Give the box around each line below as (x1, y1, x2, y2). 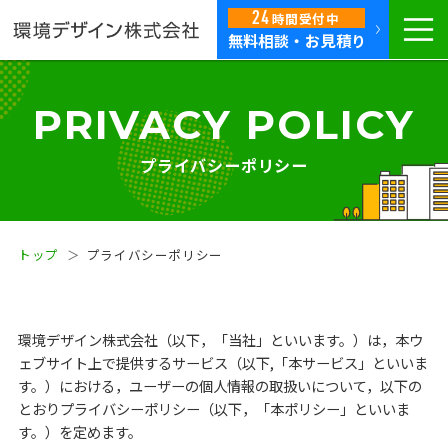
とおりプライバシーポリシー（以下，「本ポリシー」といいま (17, 397, 410, 419)
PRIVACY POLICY (33, 99, 415, 149)
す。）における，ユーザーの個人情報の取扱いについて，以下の (17, 374, 422, 396)
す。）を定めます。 (17, 420, 142, 442)
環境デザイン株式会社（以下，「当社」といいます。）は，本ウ (17, 328, 423, 350)
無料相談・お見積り (227, 28, 367, 51)
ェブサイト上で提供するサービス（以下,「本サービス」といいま (17, 351, 428, 373)
